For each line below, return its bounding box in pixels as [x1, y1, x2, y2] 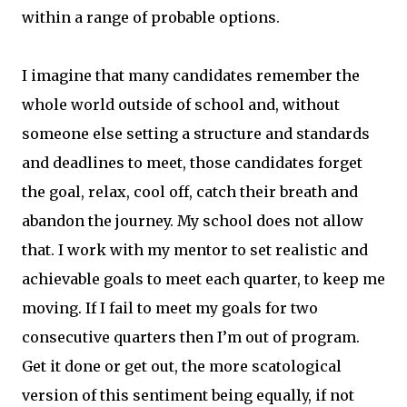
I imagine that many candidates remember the [22, 66, 360, 84]
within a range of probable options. [22, 8, 280, 26]
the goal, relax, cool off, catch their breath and [22, 183, 358, 201]
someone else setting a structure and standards [22, 124, 370, 143]
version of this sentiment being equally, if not [22, 386, 354, 404]
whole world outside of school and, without [22, 95, 340, 114]
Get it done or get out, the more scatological [22, 357, 342, 375]
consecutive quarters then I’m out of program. [22, 328, 360, 346]
